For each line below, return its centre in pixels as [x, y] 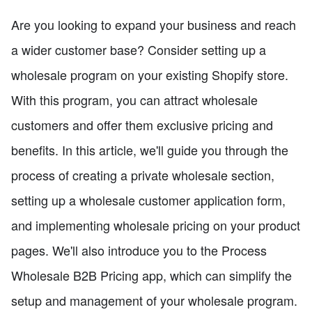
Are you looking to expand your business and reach [154, 25]
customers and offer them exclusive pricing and [142, 125]
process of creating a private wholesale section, [143, 175]
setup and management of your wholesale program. [154, 301]
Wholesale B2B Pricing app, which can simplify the [151, 275]
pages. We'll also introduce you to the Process [139, 250]
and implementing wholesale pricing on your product [156, 225]
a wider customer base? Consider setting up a [139, 50]
